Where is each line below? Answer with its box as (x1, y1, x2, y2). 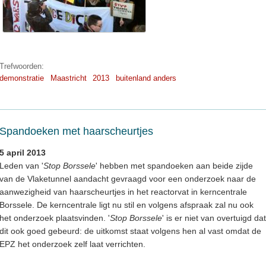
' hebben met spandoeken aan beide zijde (96, 161, 253, 171)
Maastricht (50, 74, 87, 83)
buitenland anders (115, 74, 176, 83)
